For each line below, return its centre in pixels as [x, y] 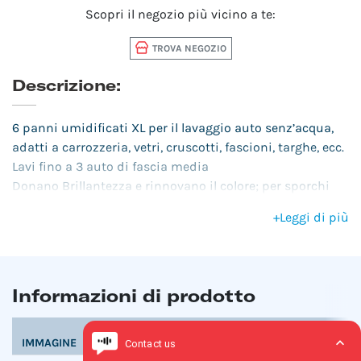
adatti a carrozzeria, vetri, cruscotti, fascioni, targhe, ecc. [178, 147]
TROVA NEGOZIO [189, 48]
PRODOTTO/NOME [143, 342]
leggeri [32, 205]
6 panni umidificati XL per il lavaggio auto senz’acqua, [173, 127]
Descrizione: [66, 84]
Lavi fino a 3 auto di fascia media [110, 166]
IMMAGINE [49, 342]
